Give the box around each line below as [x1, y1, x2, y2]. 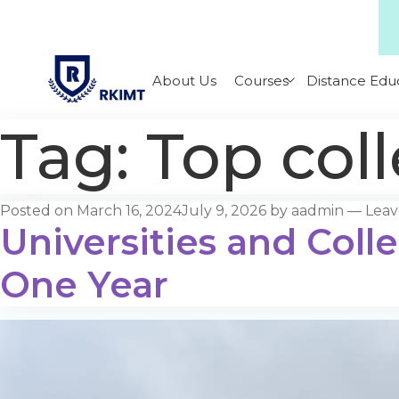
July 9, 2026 [182, 202, 266, 220]
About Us [152, 71, 217, 89]
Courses [234, 71, 289, 89]
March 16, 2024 [77, 202, 182, 220]
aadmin [291, 202, 344, 220]
